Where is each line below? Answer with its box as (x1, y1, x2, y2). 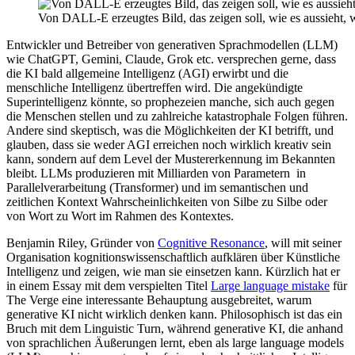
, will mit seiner (265, 236, 342, 250)
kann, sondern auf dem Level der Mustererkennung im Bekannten (6, 152, 335, 166)
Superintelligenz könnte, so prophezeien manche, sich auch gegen (6, 95, 334, 109)
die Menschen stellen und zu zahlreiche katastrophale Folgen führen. (6, 109, 348, 124)
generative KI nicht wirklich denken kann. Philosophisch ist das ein (6, 307, 342, 322)
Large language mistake (211, 279, 330, 293)
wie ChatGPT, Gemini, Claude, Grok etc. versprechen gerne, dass (6, 52, 336, 67)
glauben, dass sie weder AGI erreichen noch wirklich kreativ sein (6, 138, 331, 152)
